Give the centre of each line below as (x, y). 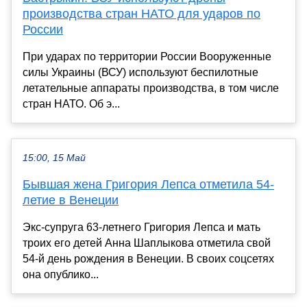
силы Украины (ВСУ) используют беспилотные (140, 73)
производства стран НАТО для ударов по (142, 14)
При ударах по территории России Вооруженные (147, 57)
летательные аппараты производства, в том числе (151, 88)
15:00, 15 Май (54, 158)
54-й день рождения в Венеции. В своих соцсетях (148, 259)
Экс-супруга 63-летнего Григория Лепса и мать (142, 228)
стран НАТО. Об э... (71, 104)
